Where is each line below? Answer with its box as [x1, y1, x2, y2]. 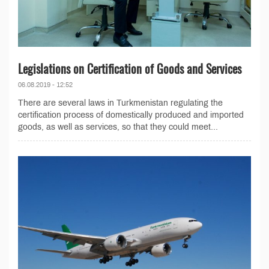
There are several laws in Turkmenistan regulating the [18, 98, 223, 108]
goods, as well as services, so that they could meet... [18, 122, 218, 132]
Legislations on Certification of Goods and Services [18, 59, 241, 78]
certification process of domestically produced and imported [18, 110, 244, 120]
